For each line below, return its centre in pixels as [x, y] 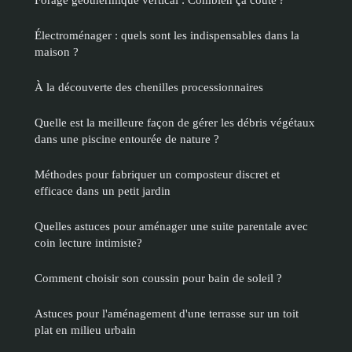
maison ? [57, 52]
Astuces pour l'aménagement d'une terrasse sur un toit [167, 313]
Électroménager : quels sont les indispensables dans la [167, 35]
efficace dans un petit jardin [103, 191]
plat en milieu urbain [85, 330]
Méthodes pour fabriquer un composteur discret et [157, 174]
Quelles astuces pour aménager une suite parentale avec [171, 226]
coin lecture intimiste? [88, 243]
